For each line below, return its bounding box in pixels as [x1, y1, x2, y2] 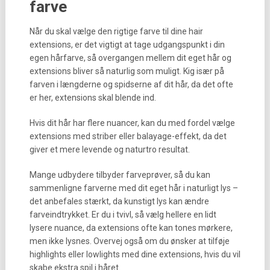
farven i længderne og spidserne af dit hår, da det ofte [29, 80, 233, 89]
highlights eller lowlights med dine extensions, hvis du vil [29, 250, 240, 259]
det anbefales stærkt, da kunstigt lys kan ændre [29, 196, 209, 206]
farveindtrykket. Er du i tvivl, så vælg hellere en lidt [29, 210, 216, 219]
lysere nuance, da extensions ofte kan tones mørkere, [29, 223, 233, 233]
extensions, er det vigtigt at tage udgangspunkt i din [29, 40, 225, 49]
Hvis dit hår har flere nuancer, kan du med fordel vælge [29, 118, 235, 128]
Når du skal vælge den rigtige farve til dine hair [29, 27, 203, 36]
